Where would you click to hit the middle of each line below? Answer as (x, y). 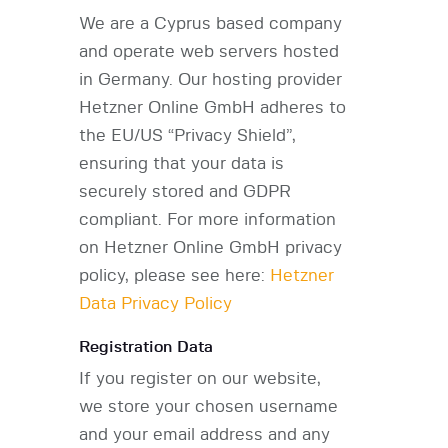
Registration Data (146, 347)
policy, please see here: (174, 276)
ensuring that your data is (181, 164)
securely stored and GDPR (185, 192)
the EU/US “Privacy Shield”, (187, 136)
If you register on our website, (200, 379)
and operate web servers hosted (209, 52)
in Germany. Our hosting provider (210, 80)
